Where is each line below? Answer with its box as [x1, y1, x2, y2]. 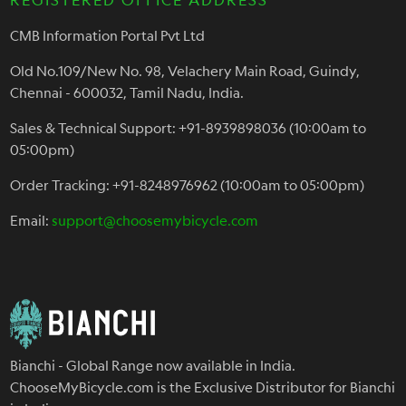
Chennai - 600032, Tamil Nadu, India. [10, 83, 245, 101]
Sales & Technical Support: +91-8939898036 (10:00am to [10, 119, 367, 136]
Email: [10, 211, 53, 228]
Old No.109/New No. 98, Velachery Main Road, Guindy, [10, 62, 361, 79]
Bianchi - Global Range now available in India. [10, 357, 296, 374]
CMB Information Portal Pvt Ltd [10, 26, 206, 43]
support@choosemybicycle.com [52, 211, 259, 228]
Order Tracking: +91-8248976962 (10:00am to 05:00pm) [10, 176, 365, 193]
